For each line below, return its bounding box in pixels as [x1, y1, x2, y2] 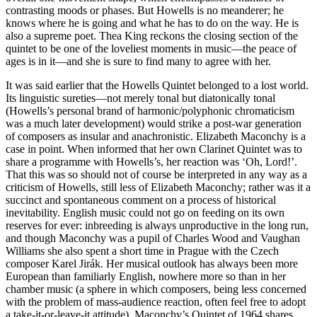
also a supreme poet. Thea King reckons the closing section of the [6, 30, 298, 42]
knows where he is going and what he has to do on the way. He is [6, 17, 299, 30]
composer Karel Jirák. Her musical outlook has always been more [6, 258, 298, 270]
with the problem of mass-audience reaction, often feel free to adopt [6, 296, 306, 309]
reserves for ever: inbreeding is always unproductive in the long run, [6, 219, 309, 232]
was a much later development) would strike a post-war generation [6, 117, 301, 130]
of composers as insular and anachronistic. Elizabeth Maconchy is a [6, 130, 306, 143]
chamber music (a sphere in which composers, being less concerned [6, 283, 306, 296]
